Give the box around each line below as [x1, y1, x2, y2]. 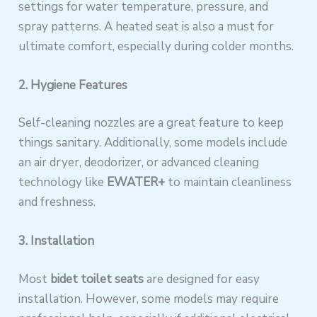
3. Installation [18, 233, 95, 250]
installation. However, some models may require [18, 290, 279, 307]
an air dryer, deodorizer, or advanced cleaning [18, 154, 260, 171]
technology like [18, 174, 108, 191]
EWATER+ [107, 174, 166, 191]
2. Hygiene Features [18, 76, 128, 93]
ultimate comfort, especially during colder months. [18, 38, 294, 54]
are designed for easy [144, 270, 260, 287]
